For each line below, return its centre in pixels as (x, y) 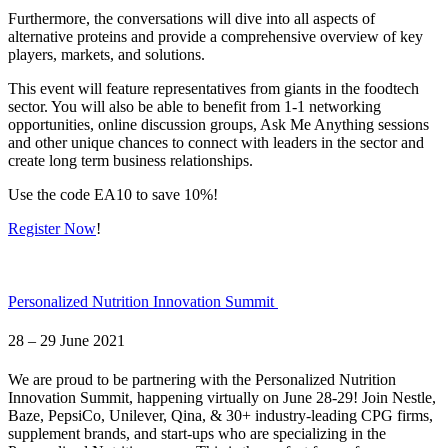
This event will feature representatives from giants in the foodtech (213, 88)
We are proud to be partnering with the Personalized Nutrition (202, 380)
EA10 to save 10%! (156, 194)
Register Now (52, 228)
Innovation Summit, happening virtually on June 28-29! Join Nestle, (222, 398)
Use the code (51, 194)
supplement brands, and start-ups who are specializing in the (197, 434)
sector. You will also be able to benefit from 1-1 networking (194, 106)
